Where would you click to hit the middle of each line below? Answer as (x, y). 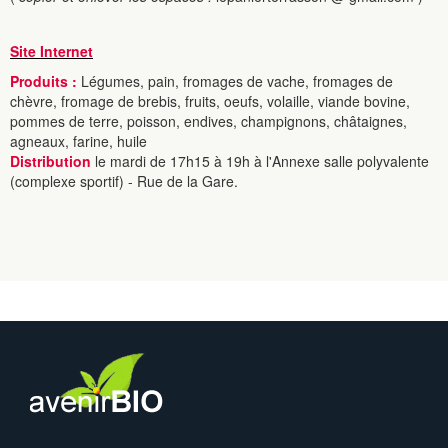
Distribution (52, 161)
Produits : (43, 81)
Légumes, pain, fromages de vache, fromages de (235, 81)
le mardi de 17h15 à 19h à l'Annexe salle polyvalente (262, 161)
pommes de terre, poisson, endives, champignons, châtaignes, (208, 121)
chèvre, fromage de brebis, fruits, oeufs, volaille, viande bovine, (210, 101)
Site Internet (51, 51)
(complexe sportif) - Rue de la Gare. (124, 181)
